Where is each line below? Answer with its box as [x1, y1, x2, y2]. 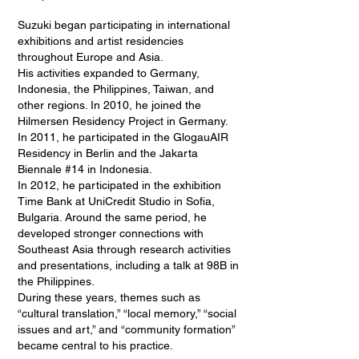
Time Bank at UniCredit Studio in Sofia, [18, 195, 215, 208]
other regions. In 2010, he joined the [18, 99, 201, 111]
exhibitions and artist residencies [18, 34, 184, 47]
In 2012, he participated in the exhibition [18, 179, 221, 192]
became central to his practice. [18, 339, 173, 352]
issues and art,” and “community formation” [18, 323, 235, 336]
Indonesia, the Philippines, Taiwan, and [18, 83, 214, 95]
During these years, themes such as [18, 291, 200, 304]
